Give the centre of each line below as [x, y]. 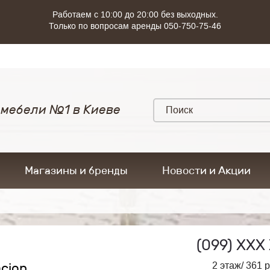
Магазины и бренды [76, 171]
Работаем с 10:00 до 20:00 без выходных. [135, 14]
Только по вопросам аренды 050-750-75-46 [135, 26]
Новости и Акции [206, 171]
